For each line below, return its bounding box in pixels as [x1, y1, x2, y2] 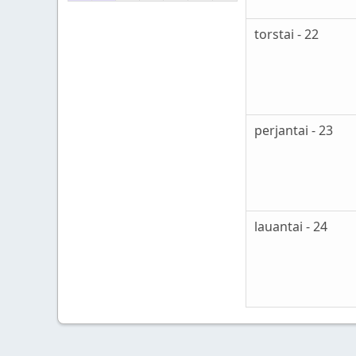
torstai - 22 [254, 25, 319, 44]
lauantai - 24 [254, 218, 327, 236]
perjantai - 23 [254, 122, 333, 140]
